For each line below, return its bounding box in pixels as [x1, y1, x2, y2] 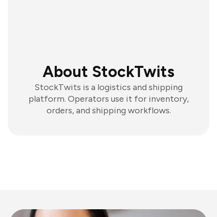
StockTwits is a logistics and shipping [34, 82, 183, 93]
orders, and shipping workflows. [46, 105, 171, 116]
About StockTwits [43, 62, 174, 81]
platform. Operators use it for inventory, [28, 93, 189, 104]
